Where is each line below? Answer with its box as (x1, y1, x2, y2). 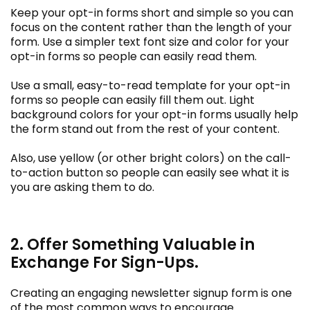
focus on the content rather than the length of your (10, 19, 292, 35)
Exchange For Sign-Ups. (10, 251, 199, 273)
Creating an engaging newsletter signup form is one (10, 284, 292, 301)
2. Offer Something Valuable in (10, 233, 255, 255)
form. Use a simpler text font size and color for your (10, 33, 289, 50)
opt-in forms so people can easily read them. (10, 48, 257, 64)
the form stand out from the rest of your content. (10, 120, 280, 137)
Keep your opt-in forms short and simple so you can (10, 4, 293, 21)
